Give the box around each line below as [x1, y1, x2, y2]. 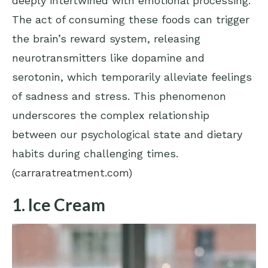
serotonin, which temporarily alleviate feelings [12, 71, 252, 84]
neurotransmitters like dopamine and [12, 51, 205, 65]
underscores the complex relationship [12, 109, 209, 122]
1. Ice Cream [12, 194, 105, 215]
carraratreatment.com [15, 166, 129, 179]
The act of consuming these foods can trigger [12, 13, 249, 26]
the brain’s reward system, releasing [12, 32, 200, 45]
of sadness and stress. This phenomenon [12, 90, 226, 103]
